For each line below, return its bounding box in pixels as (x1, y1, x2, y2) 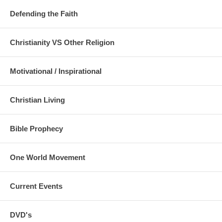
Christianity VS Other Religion (10, 38, 114, 47)
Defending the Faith (10, 9, 78, 18)
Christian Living (10, 95, 65, 104)
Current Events (10, 181, 62, 190)
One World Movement (10, 153, 85, 162)
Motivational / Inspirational (10, 66, 102, 75)
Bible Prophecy (10, 124, 63, 133)
